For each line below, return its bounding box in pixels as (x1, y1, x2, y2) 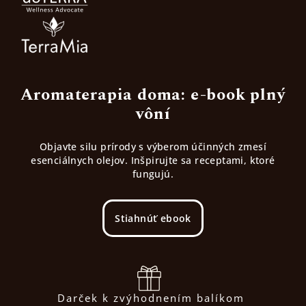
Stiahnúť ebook (115, 212, 191, 225)
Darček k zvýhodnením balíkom (57, 290, 245, 305)
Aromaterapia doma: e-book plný (20, 83, 286, 108)
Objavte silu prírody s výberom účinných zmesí (40, 140, 266, 154)
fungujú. (132, 167, 174, 181)
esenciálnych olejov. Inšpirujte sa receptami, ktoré (31, 154, 275, 167)
